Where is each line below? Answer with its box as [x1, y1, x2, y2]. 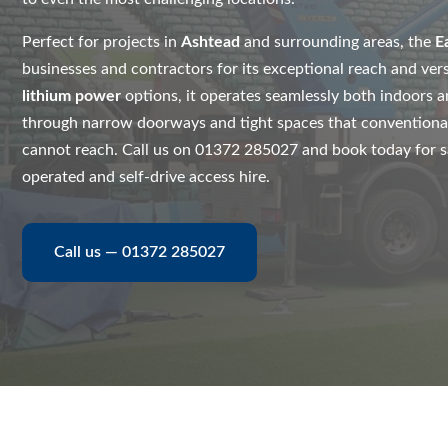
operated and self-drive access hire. [22, 169, 270, 185]
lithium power [22, 88, 121, 104]
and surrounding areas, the [240, 34, 435, 50]
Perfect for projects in [22, 34, 181, 50]
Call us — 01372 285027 [54, 244, 225, 260]
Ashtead [181, 34, 240, 50]
